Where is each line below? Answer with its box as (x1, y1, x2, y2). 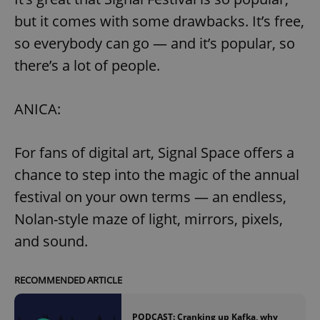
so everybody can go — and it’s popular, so (14, 33, 295, 53)
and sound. (14, 231, 88, 251)
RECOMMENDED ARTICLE (14, 273, 122, 286)
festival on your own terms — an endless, (14, 186, 286, 206)
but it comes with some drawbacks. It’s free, (14, 11, 304, 31)
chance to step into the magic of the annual (14, 164, 299, 184)
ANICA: (14, 99, 61, 119)
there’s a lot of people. (14, 55, 160, 75)
